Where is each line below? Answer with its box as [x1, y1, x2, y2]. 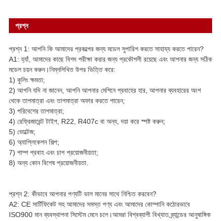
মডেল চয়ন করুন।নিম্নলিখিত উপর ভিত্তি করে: [8, 65, 115, 74]
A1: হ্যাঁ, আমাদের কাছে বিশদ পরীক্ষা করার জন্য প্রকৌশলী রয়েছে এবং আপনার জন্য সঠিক [8, 55, 212, 63]
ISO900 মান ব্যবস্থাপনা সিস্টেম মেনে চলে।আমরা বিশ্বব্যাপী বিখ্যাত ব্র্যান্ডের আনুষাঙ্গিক [8, 210, 211, 219]
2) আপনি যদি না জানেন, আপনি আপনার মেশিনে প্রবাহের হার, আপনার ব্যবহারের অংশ [8, 86, 201, 94]
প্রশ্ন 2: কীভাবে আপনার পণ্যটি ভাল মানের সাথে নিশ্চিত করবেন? [8, 189, 156, 198]
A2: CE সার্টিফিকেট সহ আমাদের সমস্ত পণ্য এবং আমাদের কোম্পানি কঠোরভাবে [8, 200, 190, 208]
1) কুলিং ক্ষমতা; [8, 75, 45, 84]
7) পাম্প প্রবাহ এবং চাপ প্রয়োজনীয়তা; [8, 148, 98, 156]
